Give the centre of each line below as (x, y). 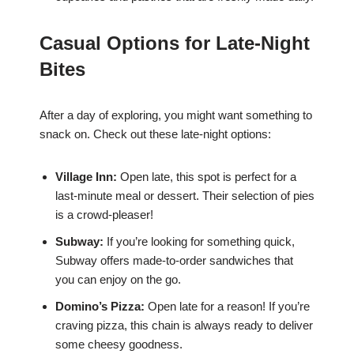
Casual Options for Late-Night (175, 43)
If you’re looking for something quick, (199, 242)
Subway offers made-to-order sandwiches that (174, 261)
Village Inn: (86, 177)
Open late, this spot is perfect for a (207, 177)
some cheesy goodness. (119, 345)
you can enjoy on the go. (118, 280)
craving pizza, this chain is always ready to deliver (184, 326)
